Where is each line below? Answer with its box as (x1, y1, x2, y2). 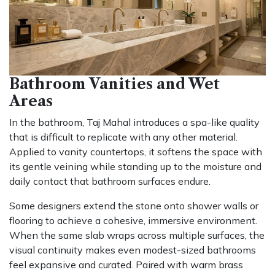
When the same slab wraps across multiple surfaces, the (9, 228, 265, 241)
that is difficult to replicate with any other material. (9, 130, 238, 143)
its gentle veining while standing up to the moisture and (9, 160, 261, 172)
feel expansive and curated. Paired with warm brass (9, 258, 243, 271)
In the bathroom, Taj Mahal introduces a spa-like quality (9, 115, 260, 128)
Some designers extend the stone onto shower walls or (9, 199, 258, 212)
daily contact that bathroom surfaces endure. (9, 174, 211, 187)
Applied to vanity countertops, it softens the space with (9, 145, 262, 158)
